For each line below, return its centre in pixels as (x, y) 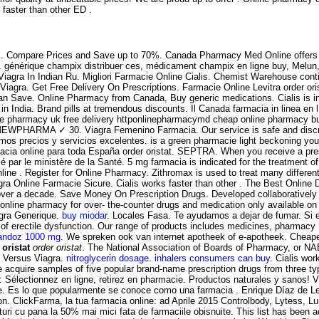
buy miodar (84, 215)
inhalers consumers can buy (212, 258)
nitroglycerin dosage (108, 258)
